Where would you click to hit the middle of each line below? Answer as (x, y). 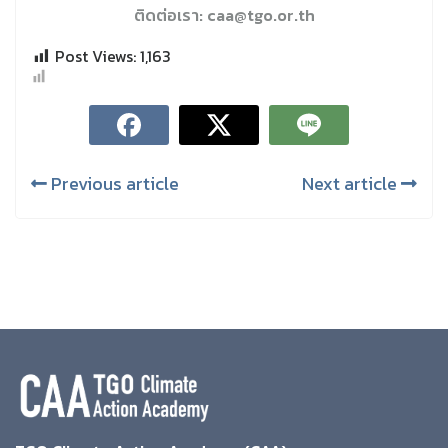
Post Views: (95, 56)
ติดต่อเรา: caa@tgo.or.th (224, 15)
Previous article (113, 184)
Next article (351, 184)
